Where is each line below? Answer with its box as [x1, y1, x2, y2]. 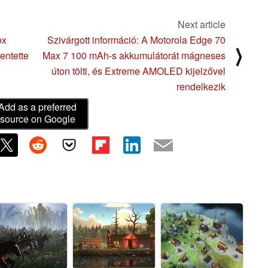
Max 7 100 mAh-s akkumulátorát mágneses [42, 48, 226, 63]
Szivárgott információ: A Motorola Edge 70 [47, 33, 226, 47]
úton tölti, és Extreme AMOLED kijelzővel [51, 64, 226, 78]
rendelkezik [176, 80, 226, 94]
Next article [178, 17, 226, 32]
